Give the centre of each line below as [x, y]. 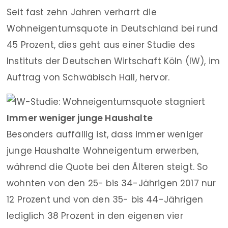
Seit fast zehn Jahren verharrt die [82, 12]
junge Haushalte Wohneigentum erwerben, [103, 151]
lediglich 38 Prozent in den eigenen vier [95, 216]
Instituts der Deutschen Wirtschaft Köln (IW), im [113, 61]
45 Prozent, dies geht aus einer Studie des [101, 45]
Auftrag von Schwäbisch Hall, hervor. [88, 77]
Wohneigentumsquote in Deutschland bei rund [112, 28]
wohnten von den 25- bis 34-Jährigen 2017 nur [111, 183]
